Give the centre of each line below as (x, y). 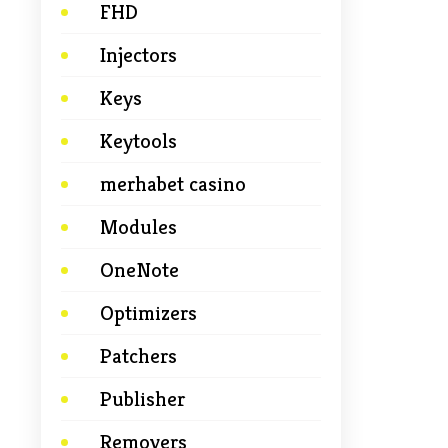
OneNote (139, 270)
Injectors (138, 55)
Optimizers (148, 313)
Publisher (142, 399)
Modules (138, 227)
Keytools (138, 141)
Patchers (138, 356)
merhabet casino (173, 184)
